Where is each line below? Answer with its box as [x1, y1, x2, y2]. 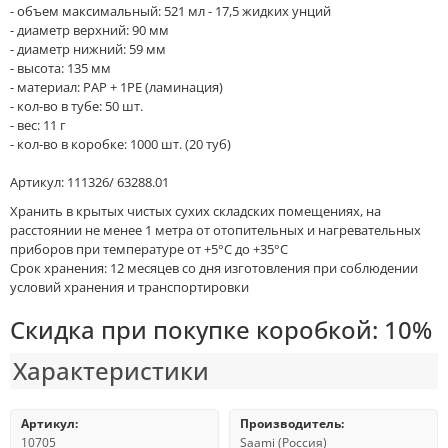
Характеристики [13, 354, 209, 387]
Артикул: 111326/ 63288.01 [10, 173, 169, 191]
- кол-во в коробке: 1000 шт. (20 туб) [10, 135, 231, 153]
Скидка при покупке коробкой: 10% [10, 313, 432, 346]
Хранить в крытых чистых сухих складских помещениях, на [10, 202, 381, 220]
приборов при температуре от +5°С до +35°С [10, 240, 288, 258]
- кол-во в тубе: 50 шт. [10, 97, 143, 115]
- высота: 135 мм [10, 59, 111, 77]
